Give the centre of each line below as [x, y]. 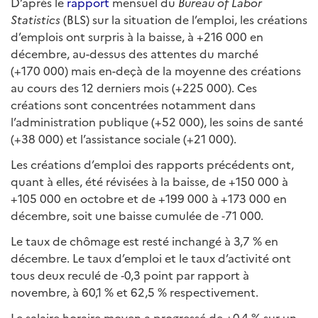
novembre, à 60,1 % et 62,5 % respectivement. [135, 292]
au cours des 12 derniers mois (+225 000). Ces [134, 87]
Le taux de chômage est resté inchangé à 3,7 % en [144, 241]
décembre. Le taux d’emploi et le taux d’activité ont [151, 258]
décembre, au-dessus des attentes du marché [135, 53]
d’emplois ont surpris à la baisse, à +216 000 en [137, 36]
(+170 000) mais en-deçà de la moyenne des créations [156, 70]
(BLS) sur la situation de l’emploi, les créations [184, 19]
